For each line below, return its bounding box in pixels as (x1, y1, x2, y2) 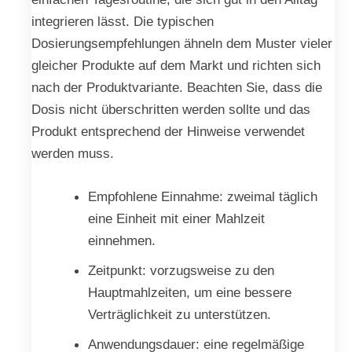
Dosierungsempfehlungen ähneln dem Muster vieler (31, 35, 332, 51)
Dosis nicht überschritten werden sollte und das (31, 101, 310, 117)
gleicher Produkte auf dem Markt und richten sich (31, 57, 321, 73)
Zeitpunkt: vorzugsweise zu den (87, 262, 274, 279)
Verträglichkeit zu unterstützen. (87, 306, 271, 323)
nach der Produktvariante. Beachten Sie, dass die (31, 79, 322, 95)
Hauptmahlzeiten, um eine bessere (87, 284, 291, 301)
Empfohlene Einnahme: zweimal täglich (87, 189, 317, 205)
